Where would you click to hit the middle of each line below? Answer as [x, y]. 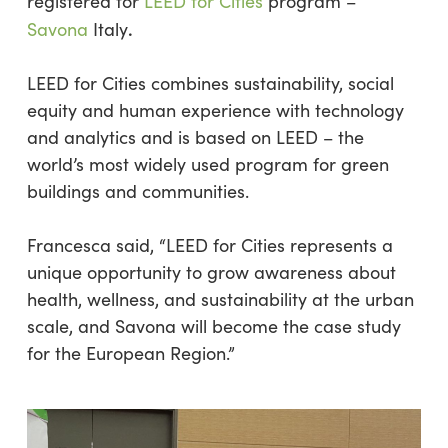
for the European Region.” [130, 353]
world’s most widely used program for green [207, 164]
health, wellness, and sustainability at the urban [220, 299]
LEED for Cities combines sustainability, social [210, 83]
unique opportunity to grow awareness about [211, 272]
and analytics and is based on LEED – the [195, 137]
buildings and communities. [137, 191]
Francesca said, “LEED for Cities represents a [209, 245]
